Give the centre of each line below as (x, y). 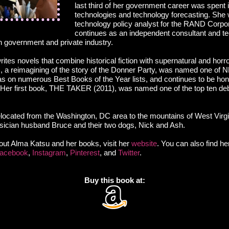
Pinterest (85, 153)
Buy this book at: (114, 180)
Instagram (49, 153)
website (144, 144)
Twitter (129, 153)
